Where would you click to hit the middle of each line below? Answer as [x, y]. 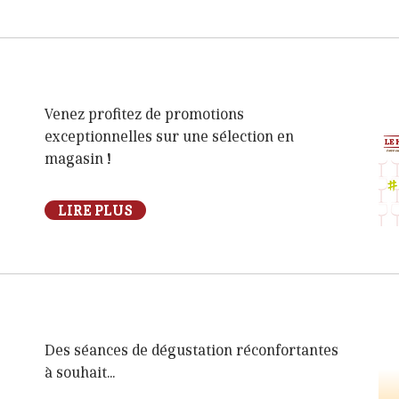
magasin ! [78, 159]
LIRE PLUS [95, 210]
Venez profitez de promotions [144, 115]
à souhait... [80, 373]
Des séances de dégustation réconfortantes [191, 351]
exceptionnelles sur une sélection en [169, 137]
